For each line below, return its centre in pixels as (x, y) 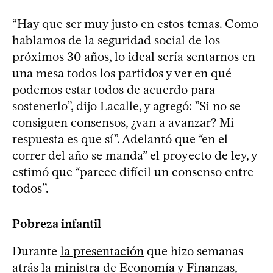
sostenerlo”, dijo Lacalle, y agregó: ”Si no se (126, 106)
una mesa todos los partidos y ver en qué (122, 73)
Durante (36, 251)
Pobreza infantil (57, 223)
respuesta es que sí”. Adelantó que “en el (120, 139)
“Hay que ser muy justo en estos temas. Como (135, 23)
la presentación (102, 251)
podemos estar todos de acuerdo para (114, 89)
